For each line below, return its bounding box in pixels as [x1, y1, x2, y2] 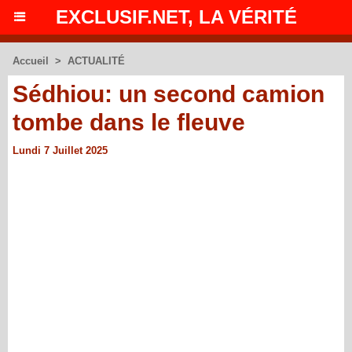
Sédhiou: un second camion [13, 81, 324, 107]
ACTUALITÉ [68, 55, 125, 67]
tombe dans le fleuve [13, 109, 245, 135]
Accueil [13, 55, 49, 67]
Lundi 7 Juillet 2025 [13, 145, 108, 156]
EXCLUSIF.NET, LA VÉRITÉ [55, 6, 297, 27]
